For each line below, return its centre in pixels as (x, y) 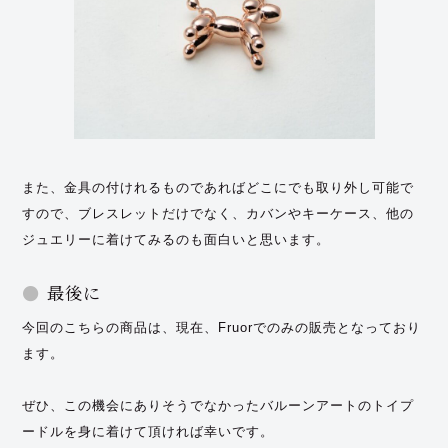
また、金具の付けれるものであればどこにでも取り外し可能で (218, 187)
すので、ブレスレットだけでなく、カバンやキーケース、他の (218, 213)
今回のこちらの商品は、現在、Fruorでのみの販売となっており (222, 327)
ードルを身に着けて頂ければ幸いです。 (148, 431)
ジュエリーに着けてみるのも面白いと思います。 (176, 239)
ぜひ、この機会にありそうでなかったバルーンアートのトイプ (218, 405)
